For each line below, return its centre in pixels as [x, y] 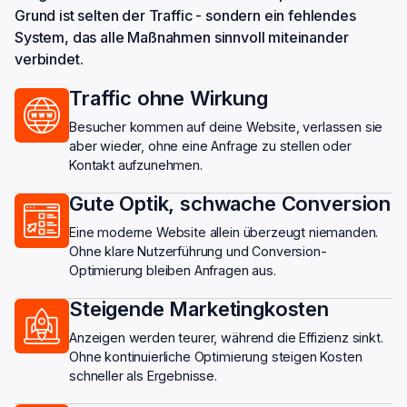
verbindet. [49, 60]
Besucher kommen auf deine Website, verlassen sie [226, 127]
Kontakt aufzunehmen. [136, 165]
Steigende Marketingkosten [199, 309]
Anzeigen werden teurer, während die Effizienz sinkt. [226, 338]
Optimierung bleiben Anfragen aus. [173, 271]
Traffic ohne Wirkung [169, 99]
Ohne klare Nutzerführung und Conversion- [198, 252]
